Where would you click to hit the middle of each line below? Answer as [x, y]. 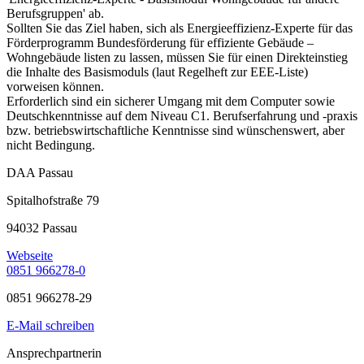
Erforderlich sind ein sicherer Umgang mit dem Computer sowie [171, 102]
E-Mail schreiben [50, 326]
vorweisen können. [55, 87]
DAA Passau [40, 173]
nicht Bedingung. [51, 145]
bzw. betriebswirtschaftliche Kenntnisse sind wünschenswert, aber [175, 131]
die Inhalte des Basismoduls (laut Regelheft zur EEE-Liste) [157, 72]
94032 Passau [42, 228]
